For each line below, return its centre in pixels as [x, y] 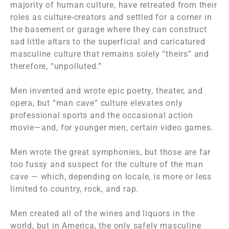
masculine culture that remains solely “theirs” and [110, 54]
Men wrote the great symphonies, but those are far [111, 152]
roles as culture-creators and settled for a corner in [111, 17]
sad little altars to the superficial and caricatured [108, 42]
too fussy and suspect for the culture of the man [107, 165]
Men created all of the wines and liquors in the [103, 214]
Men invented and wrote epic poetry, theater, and [107, 91]
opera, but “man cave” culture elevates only [97, 103]
